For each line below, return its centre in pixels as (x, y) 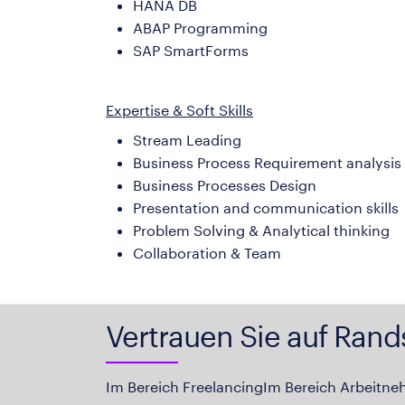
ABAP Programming (200, 27)
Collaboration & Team (209, 252)
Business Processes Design (225, 184)
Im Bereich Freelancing (184, 386)
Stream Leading (187, 139)
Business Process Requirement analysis (267, 162)
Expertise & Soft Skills (179, 109)
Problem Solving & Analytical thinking (261, 230)
